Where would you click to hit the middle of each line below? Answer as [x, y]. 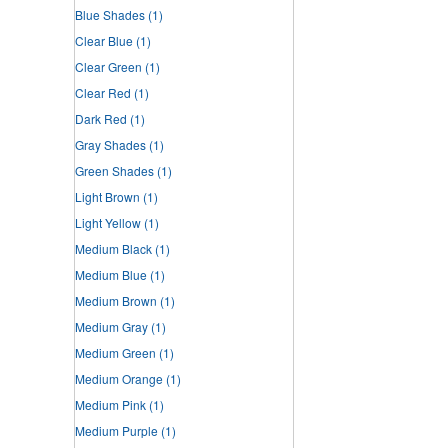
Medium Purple [116, 431]
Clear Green [108, 67]
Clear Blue [104, 41]
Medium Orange [119, 379]
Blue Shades [110, 15]
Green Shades [114, 171]
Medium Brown [116, 301]
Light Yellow [108, 223]
